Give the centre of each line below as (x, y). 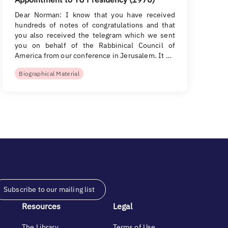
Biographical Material (49, 74)
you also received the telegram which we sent (95, 35)
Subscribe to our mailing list (49, 189)
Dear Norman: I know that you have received (95, 15)
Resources (41, 206)
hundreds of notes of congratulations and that (95, 25)
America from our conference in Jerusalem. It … (93, 55)
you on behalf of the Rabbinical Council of (95, 45)
